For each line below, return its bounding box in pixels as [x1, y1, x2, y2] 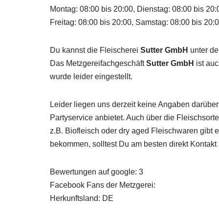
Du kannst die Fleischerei [50, 46, 140, 54]
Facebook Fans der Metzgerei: [50, 181, 155, 189]
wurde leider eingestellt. [50, 72, 132, 81]
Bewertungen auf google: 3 [50, 168, 143, 176]
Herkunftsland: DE [50, 194, 113, 202]
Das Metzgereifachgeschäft [50, 59, 146, 67]
